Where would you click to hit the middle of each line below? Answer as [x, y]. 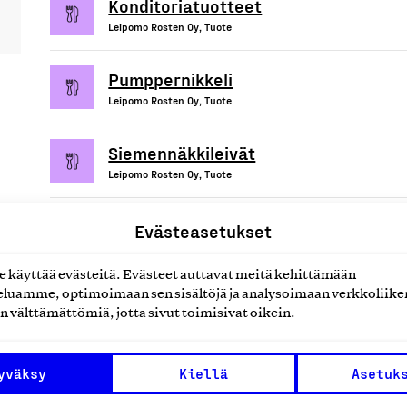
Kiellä [203, 373]
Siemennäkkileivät [182, 152]
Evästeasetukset [203, 230]
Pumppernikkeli [171, 79]
